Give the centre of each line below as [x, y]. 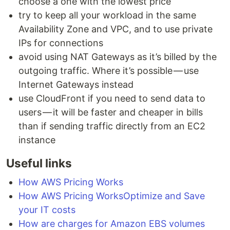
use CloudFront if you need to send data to [112, 98]
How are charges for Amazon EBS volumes [112, 224]
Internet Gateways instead [76, 84]
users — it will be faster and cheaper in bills [111, 112]
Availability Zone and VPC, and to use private [116, 29]
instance [37, 140]
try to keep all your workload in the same [107, 15]
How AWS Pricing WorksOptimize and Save [112, 196]
